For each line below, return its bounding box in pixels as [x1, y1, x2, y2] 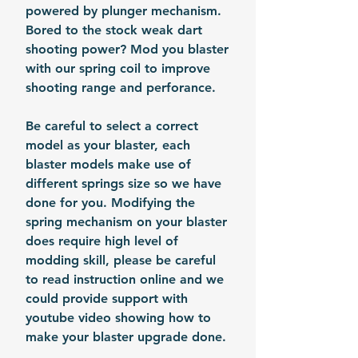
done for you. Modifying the [26, 195, 195, 210]
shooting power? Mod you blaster [26, 42, 229, 57]
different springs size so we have [26, 176, 221, 191]
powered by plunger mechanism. [26, 3, 221, 18]
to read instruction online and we [26, 272, 224, 287]
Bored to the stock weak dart [26, 22, 202, 38]
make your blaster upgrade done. [26, 329, 226, 344]
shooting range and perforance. [26, 80, 216, 95]
